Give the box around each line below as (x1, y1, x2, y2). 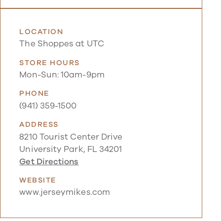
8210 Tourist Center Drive (19, 131, 123, 143)
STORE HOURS (19, 57, 80, 68)
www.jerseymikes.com (19, 186, 110, 198)
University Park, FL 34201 (19, 143, 122, 155)
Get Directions (19, 155, 79, 167)
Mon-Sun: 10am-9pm (19, 69, 105, 80)
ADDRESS (19, 119, 59, 130)
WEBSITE (19, 175, 56, 185)
